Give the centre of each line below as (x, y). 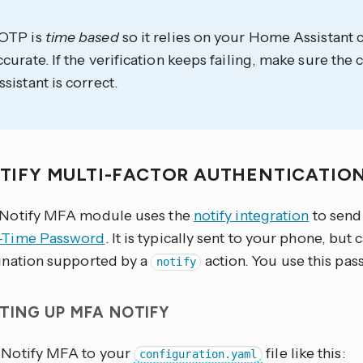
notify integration (251, 216)
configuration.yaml (198, 354)
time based (82, 38)
